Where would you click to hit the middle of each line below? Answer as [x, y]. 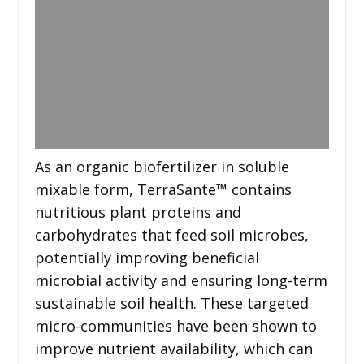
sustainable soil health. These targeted [171, 303]
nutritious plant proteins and [138, 212]
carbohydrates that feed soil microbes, [171, 234]
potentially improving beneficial [147, 257]
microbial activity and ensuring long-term [181, 280]
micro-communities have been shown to [175, 325]
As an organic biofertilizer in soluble [162, 166]
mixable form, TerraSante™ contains [163, 189]
